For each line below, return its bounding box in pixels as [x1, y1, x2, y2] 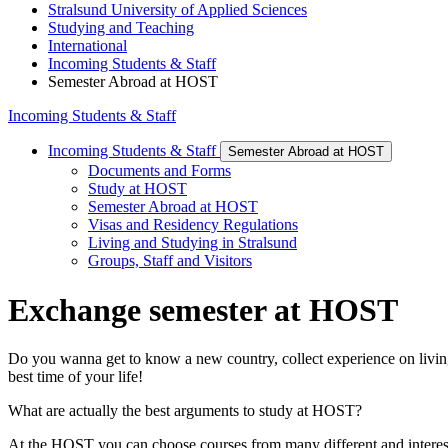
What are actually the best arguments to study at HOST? [8, 402, 362, 420]
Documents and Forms [88, 162, 231, 180]
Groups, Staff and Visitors [88, 252, 252, 270]
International [48, 37, 127, 55]
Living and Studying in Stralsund [88, 234, 297, 252]
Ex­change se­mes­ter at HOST [8, 291, 398, 328]
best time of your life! [8, 368, 143, 386]
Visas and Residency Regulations [88, 216, 298, 234]
